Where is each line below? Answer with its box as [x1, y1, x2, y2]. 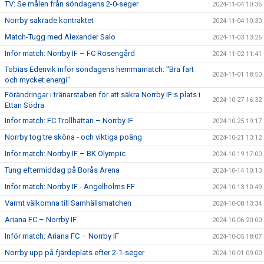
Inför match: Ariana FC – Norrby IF [5, 231, 119, 240]
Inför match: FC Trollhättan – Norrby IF [5, 115, 133, 125]
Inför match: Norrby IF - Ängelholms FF [5, 181, 135, 191]
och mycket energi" [5, 75, 70, 84]
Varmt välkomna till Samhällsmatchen [5, 198, 131, 207]
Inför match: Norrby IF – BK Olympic [5, 148, 126, 158]
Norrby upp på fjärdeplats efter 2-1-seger [5, 247, 144, 257]
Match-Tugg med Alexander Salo [5, 32, 115, 41]
